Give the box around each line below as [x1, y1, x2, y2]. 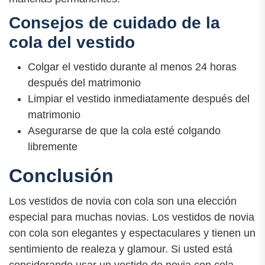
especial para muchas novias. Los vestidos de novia [9, 211, 254, 223]
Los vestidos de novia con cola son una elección [9, 195, 237, 207]
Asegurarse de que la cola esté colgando [28, 124, 221, 137]
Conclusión [9, 164, 114, 186]
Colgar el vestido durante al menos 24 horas [28, 60, 237, 73]
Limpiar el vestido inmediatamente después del [28, 92, 250, 105]
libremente [28, 140, 77, 153]
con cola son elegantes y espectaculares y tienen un [9, 227, 256, 239]
